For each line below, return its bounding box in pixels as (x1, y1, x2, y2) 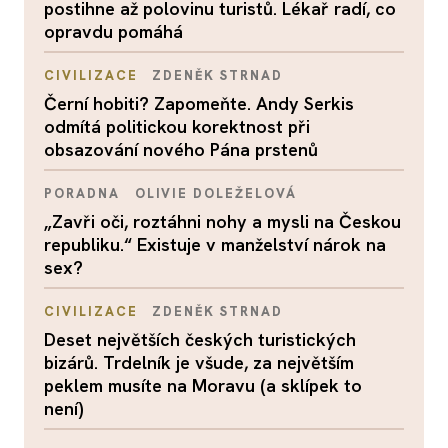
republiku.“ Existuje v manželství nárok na (44, 233, 386, 256)
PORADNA (44, 185, 120, 202)
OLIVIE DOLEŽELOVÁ (134, 185, 297, 202)
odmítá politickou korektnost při (44, 115, 310, 138)
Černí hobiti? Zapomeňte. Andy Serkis (44, 92, 354, 115)
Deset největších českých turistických (44, 328, 356, 351)
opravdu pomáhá (44, 20, 183, 43)
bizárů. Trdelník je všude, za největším (44, 351, 354, 374)
